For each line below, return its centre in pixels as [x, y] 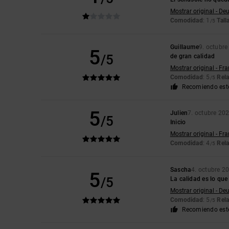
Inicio [178, 122]
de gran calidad [192, 56]
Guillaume [184, 47]
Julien [179, 113]
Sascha [181, 169]
